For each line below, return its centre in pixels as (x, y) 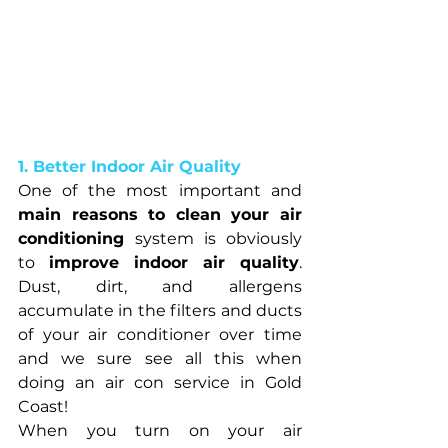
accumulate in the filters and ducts (160, 310)
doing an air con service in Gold (160, 382)
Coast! (43, 406)
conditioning (76, 238)
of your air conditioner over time (160, 334)
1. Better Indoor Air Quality (129, 166)
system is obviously (218, 238)
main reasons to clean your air (160, 214)
